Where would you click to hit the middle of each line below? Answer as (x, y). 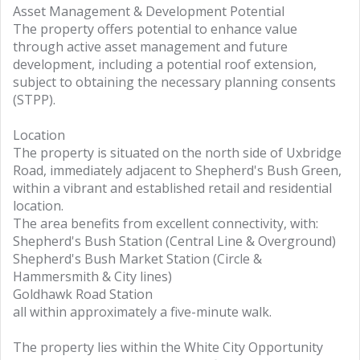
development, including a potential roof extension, (165, 64)
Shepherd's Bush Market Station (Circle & (137, 259)
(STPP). (34, 100)
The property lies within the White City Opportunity (168, 347)
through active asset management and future (150, 47)
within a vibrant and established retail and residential (172, 188)
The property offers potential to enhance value (155, 29)
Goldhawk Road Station (83, 294)
